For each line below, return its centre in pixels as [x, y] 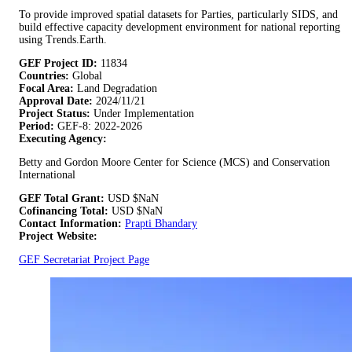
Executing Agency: [63, 139]
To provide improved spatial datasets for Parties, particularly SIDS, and [178, 15]
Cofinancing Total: [64, 211]
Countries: [46, 76]
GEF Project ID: [58, 64]
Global [87, 76]
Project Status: [55, 114]
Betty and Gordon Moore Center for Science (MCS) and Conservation [174, 163]
